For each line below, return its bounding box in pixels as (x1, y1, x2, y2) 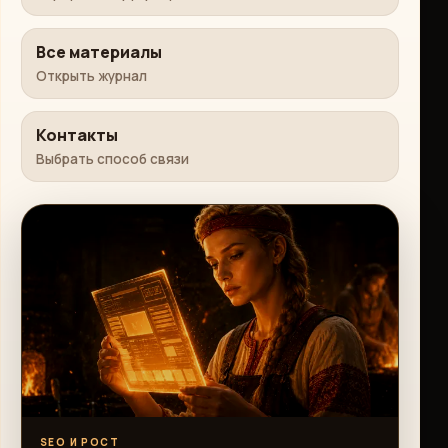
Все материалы (36, 41, 162, 63)
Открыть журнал (36, 67, 147, 85)
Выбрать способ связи (36, 150, 189, 168)
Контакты (36, 124, 118, 146)
